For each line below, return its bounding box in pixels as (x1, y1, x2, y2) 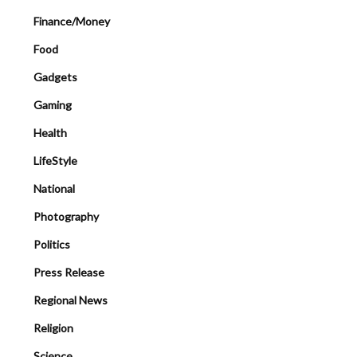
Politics (33, 237, 70, 252)
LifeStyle (33, 154, 77, 168)
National (33, 182, 75, 196)
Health (33, 126, 67, 140)
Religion (33, 321, 73, 335)
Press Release (33, 265, 104, 280)
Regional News (33, 293, 108, 308)
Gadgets (33, 70, 77, 84)
